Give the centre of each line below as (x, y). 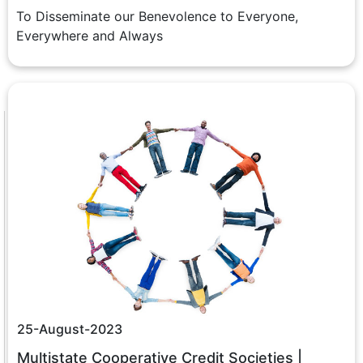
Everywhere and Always (90, 35)
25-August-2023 (70, 329)
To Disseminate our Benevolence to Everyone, (157, 16)
